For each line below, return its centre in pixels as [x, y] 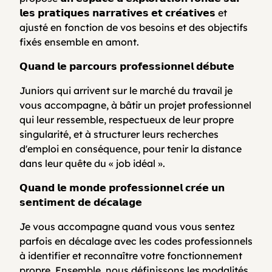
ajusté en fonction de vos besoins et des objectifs [134, 27]
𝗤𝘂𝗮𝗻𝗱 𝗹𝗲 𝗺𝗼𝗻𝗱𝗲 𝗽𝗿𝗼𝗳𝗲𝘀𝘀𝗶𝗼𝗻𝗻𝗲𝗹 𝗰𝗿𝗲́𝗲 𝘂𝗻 [122, 187]
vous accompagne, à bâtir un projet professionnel [135, 105]
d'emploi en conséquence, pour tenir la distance [131, 148]
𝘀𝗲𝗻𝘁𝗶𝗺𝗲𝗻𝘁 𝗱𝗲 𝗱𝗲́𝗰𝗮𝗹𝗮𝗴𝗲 [81, 202]
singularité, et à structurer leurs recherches [119, 134]
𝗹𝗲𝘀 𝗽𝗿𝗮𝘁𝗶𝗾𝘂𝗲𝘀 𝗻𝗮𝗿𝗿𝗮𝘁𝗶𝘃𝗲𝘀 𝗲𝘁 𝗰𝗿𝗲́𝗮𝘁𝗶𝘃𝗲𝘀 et [123, 12]
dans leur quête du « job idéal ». [92, 163]
